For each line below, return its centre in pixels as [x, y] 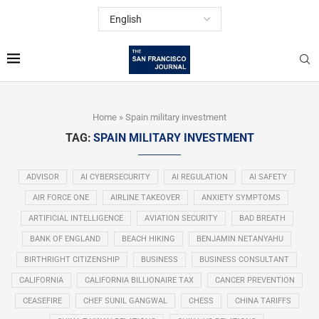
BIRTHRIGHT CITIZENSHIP [72, 259]
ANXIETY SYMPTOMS [241, 197]
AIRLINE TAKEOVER [145, 197]
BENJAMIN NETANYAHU [240, 239]
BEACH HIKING [148, 239]
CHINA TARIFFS [263, 300]
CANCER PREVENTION [255, 280]
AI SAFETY [268, 177]
